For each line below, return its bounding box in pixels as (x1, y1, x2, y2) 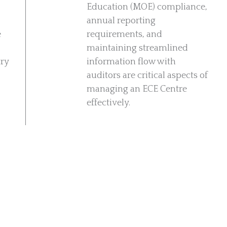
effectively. (87, 98, 131, 108)
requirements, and (87, 29, 163, 40)
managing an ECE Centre (87, 84, 187, 94)
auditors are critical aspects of (87, 70, 208, 81)
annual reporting (87, 16, 156, 26)
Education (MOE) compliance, (87, 2, 208, 12)
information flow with (87, 57, 176, 67)
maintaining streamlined (87, 43, 188, 53)
